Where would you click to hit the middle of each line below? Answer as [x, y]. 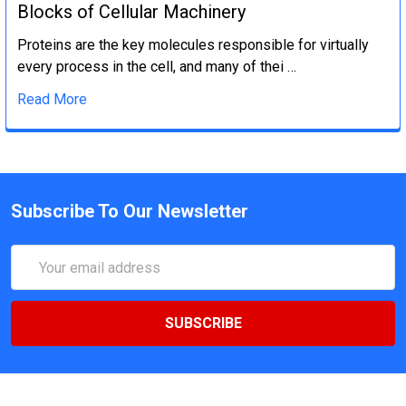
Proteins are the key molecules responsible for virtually [193, 45]
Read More [52, 100]
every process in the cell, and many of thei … [157, 67]
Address [38, 277]
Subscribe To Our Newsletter [130, 212]
